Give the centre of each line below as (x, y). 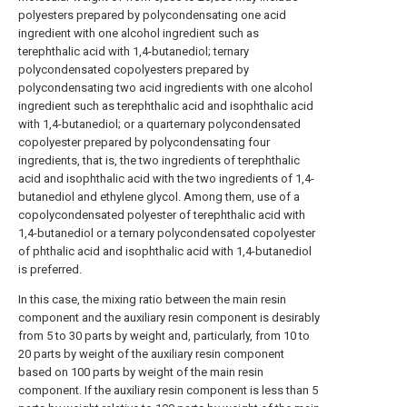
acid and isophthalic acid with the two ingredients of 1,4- (166, 179)
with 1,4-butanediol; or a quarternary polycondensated (159, 124)
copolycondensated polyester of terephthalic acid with (162, 215)
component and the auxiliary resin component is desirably (169, 318)
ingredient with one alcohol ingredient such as (139, 33)
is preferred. (50, 269)
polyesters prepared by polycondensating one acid (152, 15)
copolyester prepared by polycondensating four (144, 142)
